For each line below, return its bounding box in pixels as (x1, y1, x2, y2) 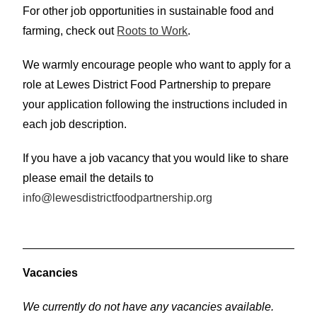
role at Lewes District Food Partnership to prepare (23, 78, 272, 91)
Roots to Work (117, 24, 188, 37)
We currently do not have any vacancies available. (23, 300, 275, 313)
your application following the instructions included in (23, 98, 288, 110)
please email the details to (23, 171, 154, 184)
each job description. (23, 117, 127, 130)
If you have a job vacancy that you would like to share (23, 151, 289, 164)
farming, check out (23, 24, 117, 37)
